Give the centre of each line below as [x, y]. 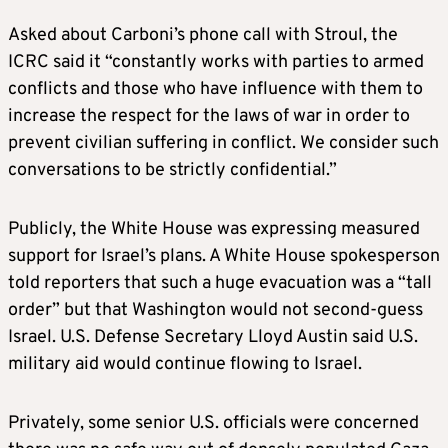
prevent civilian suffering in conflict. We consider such [223, 144]
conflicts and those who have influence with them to [215, 90]
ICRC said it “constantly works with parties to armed [216, 63]
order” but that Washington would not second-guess [215, 311]
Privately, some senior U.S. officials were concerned [213, 424]
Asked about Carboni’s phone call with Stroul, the [203, 36]
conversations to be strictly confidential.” [172, 171]
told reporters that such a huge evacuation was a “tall [220, 284]
